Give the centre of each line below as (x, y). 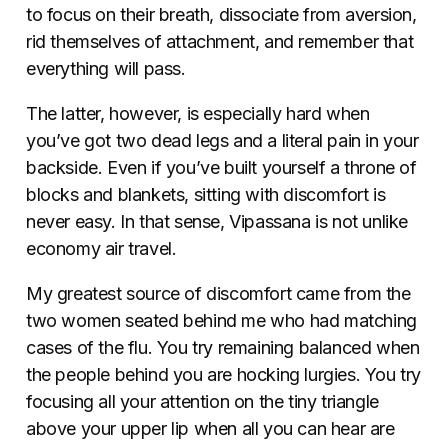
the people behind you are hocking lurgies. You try (224, 375)
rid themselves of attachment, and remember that (220, 42)
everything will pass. (106, 69)
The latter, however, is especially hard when (198, 114)
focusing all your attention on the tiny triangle (202, 402)
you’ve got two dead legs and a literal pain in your (222, 141)
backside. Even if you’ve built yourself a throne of (221, 168)
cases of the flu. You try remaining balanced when (223, 348)
